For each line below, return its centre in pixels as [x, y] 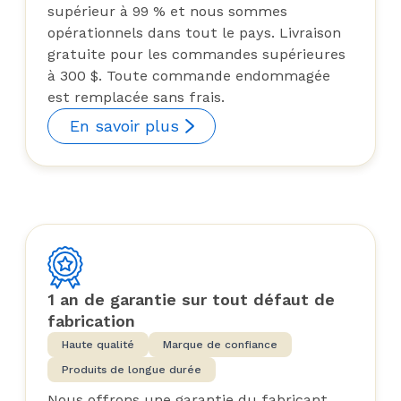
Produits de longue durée [132, 369]
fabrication [91, 320]
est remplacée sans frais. [136, 98]
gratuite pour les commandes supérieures [196, 55]
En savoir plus [124, 126]
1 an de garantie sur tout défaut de [191, 299]
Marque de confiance [220, 344]
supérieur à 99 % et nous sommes [167, 12]
